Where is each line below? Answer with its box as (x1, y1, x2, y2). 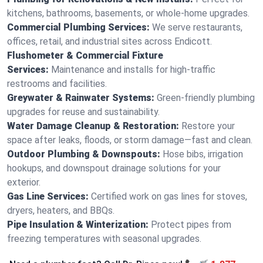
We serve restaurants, (152, 22, 242, 33)
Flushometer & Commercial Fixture (7, 50, 163, 61)
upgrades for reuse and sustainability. (7, 106, 160, 117)
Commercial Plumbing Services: (7, 22, 150, 33)
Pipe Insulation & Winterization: (7, 219, 149, 230)
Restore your (181, 120, 235, 131)
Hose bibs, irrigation (163, 149, 243, 160)
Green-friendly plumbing (157, 92, 255, 103)
